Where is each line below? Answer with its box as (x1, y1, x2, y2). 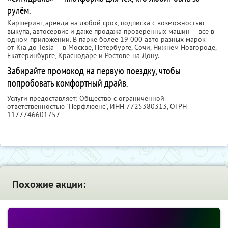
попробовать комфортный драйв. (7, 76, 128, 90)
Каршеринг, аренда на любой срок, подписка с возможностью (7, 18, 204, 28)
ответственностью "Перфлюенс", (7, 102, 110, 111)
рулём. (7, 4, 31, 17)
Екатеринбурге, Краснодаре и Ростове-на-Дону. (7, 51, 159, 61)
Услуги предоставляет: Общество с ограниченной (7, 94, 164, 103)
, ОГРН (167, 102, 187, 111)
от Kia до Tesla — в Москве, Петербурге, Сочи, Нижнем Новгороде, (7, 43, 216, 52)
